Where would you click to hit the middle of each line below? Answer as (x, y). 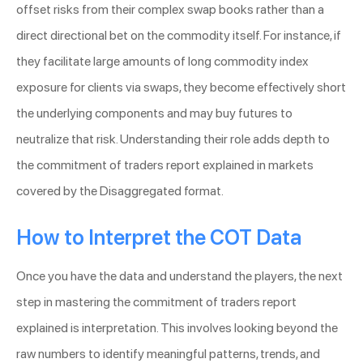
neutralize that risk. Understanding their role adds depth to (173, 139)
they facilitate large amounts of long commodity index (162, 62)
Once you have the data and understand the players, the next (179, 276)
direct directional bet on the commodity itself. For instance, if (179, 36)
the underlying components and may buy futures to (154, 113)
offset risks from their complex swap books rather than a (170, 10)
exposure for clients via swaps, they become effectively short (181, 88)
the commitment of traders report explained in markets (165, 165)
